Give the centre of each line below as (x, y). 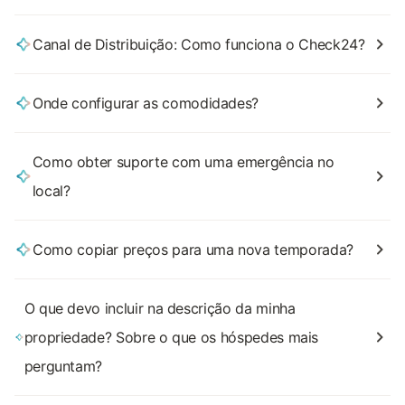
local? (51, 191)
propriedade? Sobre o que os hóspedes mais (171, 337)
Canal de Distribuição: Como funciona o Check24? (199, 44)
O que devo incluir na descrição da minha (160, 308)
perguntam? (63, 366)
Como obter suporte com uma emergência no (183, 162)
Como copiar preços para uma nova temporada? (193, 250)
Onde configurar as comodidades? (146, 103)
